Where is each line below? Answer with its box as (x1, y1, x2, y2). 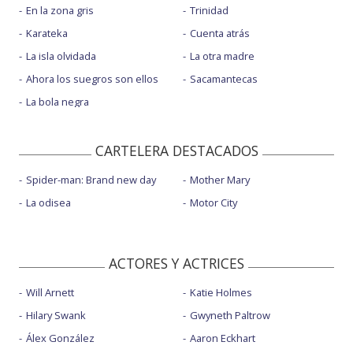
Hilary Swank (26, 308, 86, 323)
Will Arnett (26, 285, 74, 300)
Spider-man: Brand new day (26, 173, 156, 188)
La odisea (26, 195, 71, 210)
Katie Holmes (189, 285, 252, 300)
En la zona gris (26, 2, 94, 17)
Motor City (189, 195, 237, 210)
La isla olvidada (26, 48, 96, 63)
